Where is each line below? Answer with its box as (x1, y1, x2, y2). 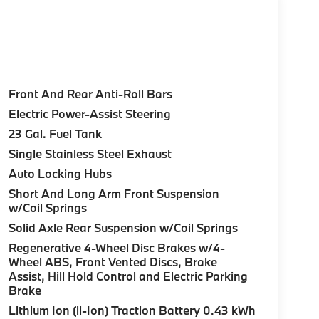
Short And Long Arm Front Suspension (8, 186, 219, 202)
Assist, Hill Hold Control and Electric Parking (8, 268, 248, 284)
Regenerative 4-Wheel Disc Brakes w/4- (8, 240, 226, 256)
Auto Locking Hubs (8, 166, 112, 182)
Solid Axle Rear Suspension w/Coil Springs (8, 220, 238, 236)
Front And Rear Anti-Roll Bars (8, 86, 172, 102)
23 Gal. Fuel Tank (8, 126, 102, 142)
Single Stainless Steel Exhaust (8, 146, 172, 162)
